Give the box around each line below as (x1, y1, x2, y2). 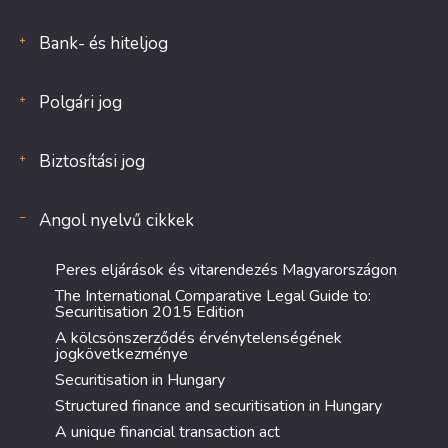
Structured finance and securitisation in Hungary (55, 395, 382, 417)
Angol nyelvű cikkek (39, 209, 194, 232)
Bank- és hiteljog (39, 32, 168, 55)
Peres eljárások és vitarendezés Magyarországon (55, 259, 397, 281)
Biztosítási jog (39, 150, 145, 173)
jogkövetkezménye (55, 343, 188, 365)
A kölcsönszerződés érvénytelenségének (55, 327, 342, 349)
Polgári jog (39, 91, 122, 114)
